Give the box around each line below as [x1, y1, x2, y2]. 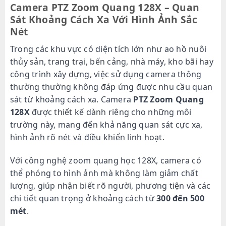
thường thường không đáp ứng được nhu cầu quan [10, 81, 213, 92]
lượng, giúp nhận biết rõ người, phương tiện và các [10, 180, 211, 191]
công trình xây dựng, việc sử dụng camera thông [10, 68, 202, 80]
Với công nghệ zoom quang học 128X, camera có [10, 154, 201, 166]
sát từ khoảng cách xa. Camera [10, 93, 134, 105]
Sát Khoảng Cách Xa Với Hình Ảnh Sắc [10, 13, 198, 27]
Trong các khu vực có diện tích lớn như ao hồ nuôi [10, 43, 207, 54]
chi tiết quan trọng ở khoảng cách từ [10, 192, 157, 204]
